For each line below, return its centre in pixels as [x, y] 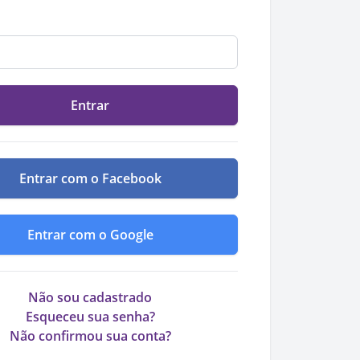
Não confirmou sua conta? [90, 336]
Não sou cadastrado [90, 297]
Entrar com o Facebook [90, 178]
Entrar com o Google [90, 235]
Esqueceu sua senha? [90, 317]
